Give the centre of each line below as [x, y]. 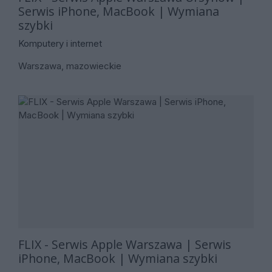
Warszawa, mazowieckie [70, 66]
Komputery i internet [60, 43]
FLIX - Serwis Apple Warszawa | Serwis [125, 244]
